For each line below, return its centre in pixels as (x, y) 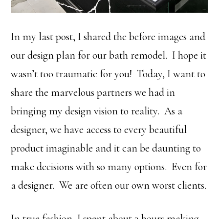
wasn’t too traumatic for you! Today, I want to (108, 74)
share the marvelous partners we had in (93, 92)
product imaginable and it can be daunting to (106, 148)
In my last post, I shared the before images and (108, 36)
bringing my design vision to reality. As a (97, 111)
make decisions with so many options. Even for (109, 166)
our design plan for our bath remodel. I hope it (109, 55)
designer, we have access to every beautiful (99, 129)
